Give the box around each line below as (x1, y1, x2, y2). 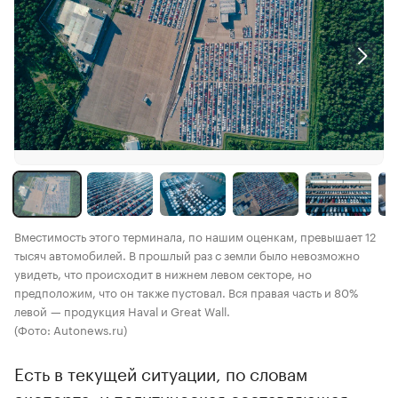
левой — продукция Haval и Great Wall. (14, 300, 230, 319)
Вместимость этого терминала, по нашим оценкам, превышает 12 (14, 226, 376, 244)
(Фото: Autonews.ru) (14, 319, 127, 338)
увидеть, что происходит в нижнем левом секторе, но (14, 263, 312, 282)
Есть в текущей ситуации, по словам (14, 358, 307, 386)
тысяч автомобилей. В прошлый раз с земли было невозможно (14, 244, 360, 263)
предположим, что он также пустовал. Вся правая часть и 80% (14, 282, 358, 300)
